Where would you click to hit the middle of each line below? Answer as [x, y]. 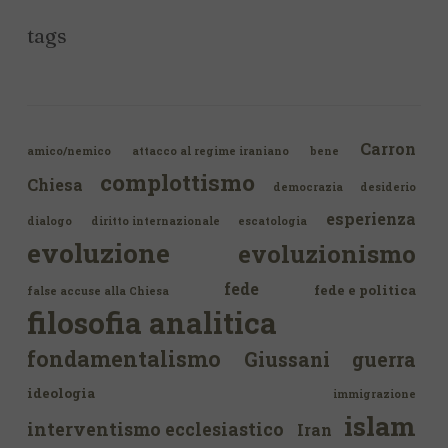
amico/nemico [69, 151]
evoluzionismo [327, 254]
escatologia [273, 221]
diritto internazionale [155, 221]
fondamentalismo [124, 359]
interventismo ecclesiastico [155, 429]
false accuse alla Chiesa [98, 291]
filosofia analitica [152, 323]
